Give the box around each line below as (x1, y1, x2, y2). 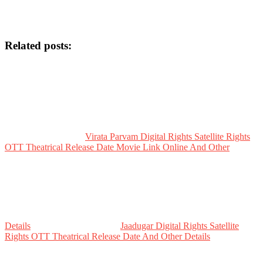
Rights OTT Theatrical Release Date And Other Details (5, 231, 210, 241)
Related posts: (5, 39, 72, 52)
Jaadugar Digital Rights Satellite (120, 220, 239, 231)
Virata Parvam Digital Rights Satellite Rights (85, 131, 250, 141)
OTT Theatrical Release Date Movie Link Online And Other (5, 141, 230, 152)
